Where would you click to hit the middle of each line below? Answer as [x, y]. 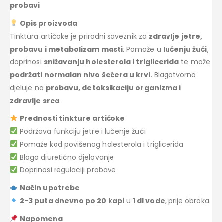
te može [194, 62]
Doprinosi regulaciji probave [67, 170]
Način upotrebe [50, 188]
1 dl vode [149, 200]
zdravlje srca [35, 100]
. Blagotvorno [173, 75]
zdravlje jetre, [175, 36]
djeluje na [28, 87]
